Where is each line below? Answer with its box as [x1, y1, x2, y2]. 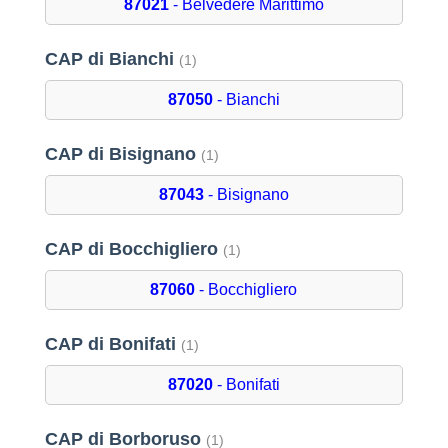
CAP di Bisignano [44, 144, 201, 165]
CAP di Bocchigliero [44, 239, 223, 260]
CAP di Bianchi [44, 49, 179, 70]
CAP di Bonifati [44, 334, 181, 355]
